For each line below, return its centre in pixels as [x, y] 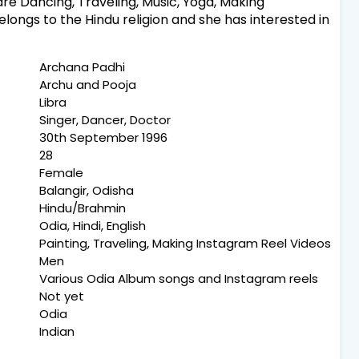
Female [61, 173]
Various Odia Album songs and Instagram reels [179, 279]
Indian [57, 332]
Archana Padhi [82, 67]
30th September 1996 [103, 138]
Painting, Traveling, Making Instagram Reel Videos [185, 244]
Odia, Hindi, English [93, 226]
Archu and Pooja [88, 85]
